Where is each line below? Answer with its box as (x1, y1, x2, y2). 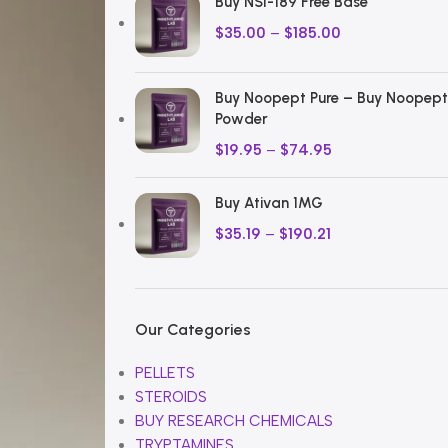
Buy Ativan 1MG (214, 194, 323, 212)
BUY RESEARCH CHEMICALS (134, 412, 333, 430)
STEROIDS (134, 388, 207, 406)
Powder (214, 110, 268, 128)
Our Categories (134, 320, 251, 339)
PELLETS (134, 364, 195, 382)
